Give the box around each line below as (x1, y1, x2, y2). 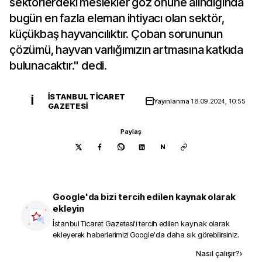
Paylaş (120, 127, 142, 136)
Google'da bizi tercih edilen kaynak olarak (53, 191, 236, 202)
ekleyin (53, 203, 84, 214)
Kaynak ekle (84, 248, 132, 258)
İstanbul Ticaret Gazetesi (53, 219, 135, 228)
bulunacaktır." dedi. (9, 58, 108, 73)
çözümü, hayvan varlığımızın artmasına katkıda (9, 43, 244, 57)
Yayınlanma (153, 97, 191, 105)
